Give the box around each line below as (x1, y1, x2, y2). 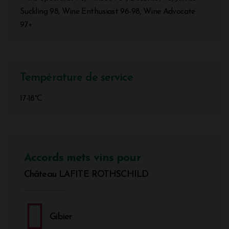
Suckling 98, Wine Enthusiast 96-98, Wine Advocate (20, 7, 195, 16)
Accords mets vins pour (24, 152, 141, 164)
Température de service (20, 72, 133, 84)
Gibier (50, 212, 73, 222)
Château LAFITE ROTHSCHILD (24, 169, 148, 179)
